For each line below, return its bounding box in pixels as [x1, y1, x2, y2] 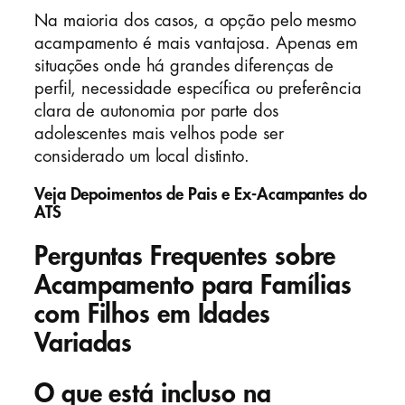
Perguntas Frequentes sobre [34, 243, 336, 270]
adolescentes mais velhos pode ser [34, 126, 284, 143]
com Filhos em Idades [34, 301, 270, 328]
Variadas [34, 330, 133, 357]
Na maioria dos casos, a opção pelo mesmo [34, 13, 356, 30]
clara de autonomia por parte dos [34, 103, 278, 120]
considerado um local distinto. [34, 148, 250, 165]
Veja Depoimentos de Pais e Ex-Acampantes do [34, 185, 367, 202]
